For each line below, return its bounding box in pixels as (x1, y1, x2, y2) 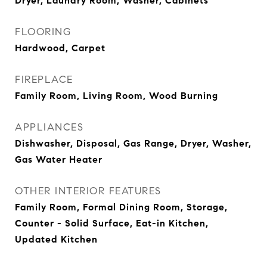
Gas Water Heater (15, 154, 103, 165)
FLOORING (15, 26, 71, 38)
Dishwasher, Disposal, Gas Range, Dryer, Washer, (15, 138, 252, 149)
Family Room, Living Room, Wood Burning (15, 90, 218, 101)
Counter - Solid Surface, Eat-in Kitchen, (15, 218, 209, 229)
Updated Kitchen (15, 234, 98, 245)
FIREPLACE (15, 73, 73, 86)
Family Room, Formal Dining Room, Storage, (15, 201, 228, 213)
